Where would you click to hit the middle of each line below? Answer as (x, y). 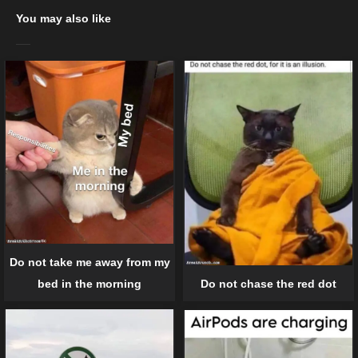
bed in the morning (89, 283)
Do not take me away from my (89, 262)
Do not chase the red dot (268, 284)
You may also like (64, 18)
